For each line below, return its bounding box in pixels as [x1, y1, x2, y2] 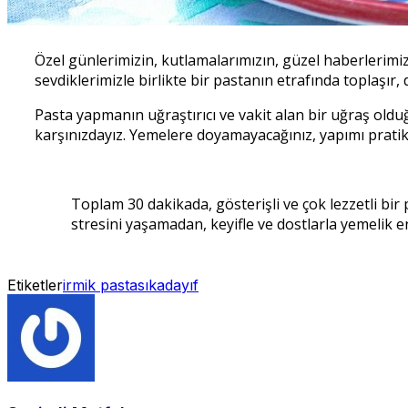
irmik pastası [63, 276, 148, 295]
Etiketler [7, 276, 63, 295]
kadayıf [148, 276, 199, 295]
